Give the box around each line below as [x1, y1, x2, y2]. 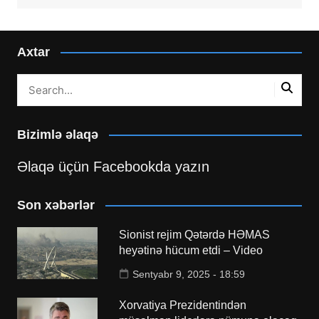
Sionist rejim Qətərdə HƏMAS [119, 228, 271, 241]
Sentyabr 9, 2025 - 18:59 [132, 268, 246, 280]
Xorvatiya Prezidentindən [119, 298, 247, 311]
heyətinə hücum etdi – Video [119, 244, 263, 256]
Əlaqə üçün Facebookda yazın [16, 158, 209, 174]
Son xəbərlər [16, 197, 95, 212]
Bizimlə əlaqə [16, 127, 98, 142]
